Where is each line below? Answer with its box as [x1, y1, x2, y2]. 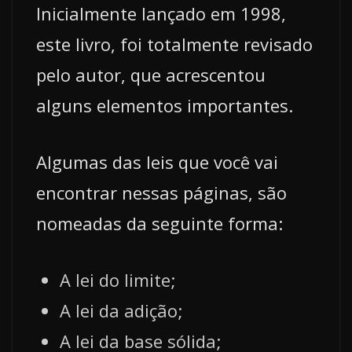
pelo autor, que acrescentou [36, 63, 266, 87]
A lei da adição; [60, 299, 183, 323]
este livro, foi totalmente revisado [36, 32, 313, 57]
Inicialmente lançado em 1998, [36, 2, 286, 26]
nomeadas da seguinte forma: [36, 211, 283, 236]
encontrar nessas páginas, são [36, 181, 287, 205]
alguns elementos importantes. [36, 93, 293, 118]
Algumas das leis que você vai [36, 150, 278, 174]
